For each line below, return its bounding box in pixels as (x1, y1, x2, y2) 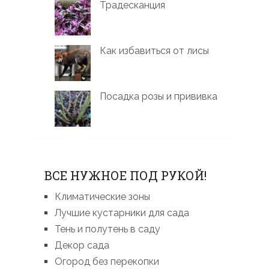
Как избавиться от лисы (100, 45, 210, 57)
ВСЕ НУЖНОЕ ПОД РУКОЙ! (44, 168, 207, 184)
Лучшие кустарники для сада (54, 207, 189, 219)
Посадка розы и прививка (100, 91, 218, 103)
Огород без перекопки (54, 256, 159, 268)
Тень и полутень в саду (54, 223, 160, 235)
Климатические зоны (54, 191, 150, 203)
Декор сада (54, 240, 109, 252)
